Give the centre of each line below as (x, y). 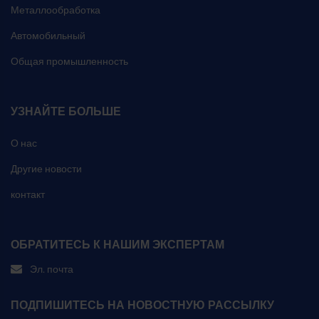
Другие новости (46, 168)
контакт (28, 194)
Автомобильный (48, 35)
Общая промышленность (69, 61)
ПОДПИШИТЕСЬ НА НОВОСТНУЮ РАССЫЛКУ (142, 305)
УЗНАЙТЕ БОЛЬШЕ (66, 111)
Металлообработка (56, 10)
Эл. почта (52, 269)
